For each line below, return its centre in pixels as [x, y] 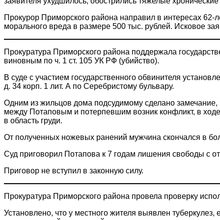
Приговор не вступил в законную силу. [74, 170]
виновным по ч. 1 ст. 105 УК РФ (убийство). [82, 60]
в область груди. [33, 120]
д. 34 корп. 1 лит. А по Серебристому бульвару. [89, 86]
